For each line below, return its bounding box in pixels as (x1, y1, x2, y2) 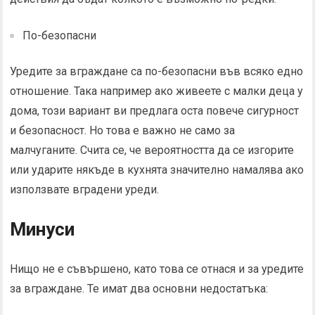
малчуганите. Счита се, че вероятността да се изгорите (10, 143, 295, 157)
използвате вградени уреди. (10, 183, 160, 196)
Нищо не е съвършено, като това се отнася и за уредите (10, 262, 304, 276)
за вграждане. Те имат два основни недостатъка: (10, 282, 269, 295)
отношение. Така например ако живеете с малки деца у (10, 84, 304, 98)
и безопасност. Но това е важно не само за (10, 124, 236, 137)
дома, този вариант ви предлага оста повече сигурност (10, 104, 300, 117)
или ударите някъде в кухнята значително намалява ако (10, 163, 304, 176)
